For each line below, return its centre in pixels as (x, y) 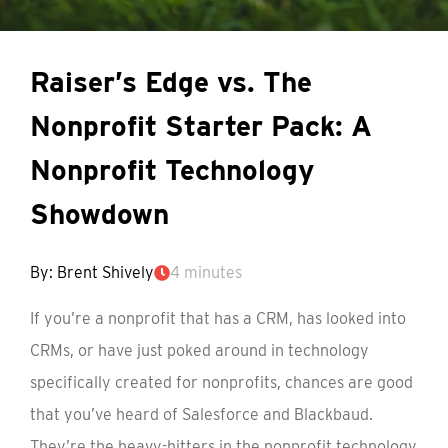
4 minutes (206, 272)
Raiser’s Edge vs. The (171, 82)
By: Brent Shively (92, 272)
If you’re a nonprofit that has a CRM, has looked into (218, 318)
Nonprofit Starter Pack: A (201, 126)
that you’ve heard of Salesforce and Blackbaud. (201, 414)
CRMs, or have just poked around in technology (199, 350)
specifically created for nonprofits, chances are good (221, 382)
